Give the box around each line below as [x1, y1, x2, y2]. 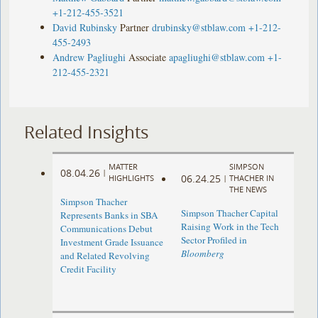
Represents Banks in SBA [60, 209, 159, 222]
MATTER [109, 161, 138, 172]
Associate [128, 50, 167, 64]
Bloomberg [180, 247, 224, 261]
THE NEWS [229, 184, 267, 195]
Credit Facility [60, 263, 117, 276]
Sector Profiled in [180, 234, 247, 247]
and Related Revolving [60, 249, 150, 263]
